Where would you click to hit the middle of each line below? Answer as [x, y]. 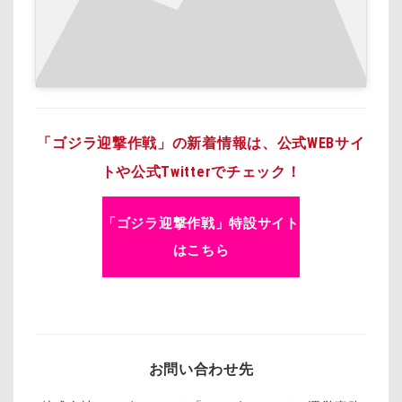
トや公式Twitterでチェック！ [201, 171]
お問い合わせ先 [201, 369]
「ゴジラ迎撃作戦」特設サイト [201, 224]
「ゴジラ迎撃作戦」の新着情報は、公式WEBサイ [201, 143]
